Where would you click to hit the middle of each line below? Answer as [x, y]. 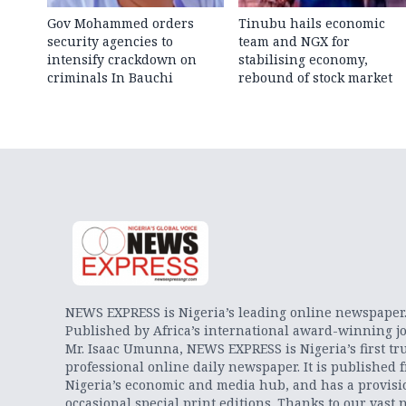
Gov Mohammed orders [121, 24]
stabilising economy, [303, 60]
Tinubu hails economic [311, 24]
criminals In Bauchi [110, 78]
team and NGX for [294, 42]
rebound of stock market [315, 78]
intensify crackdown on [122, 60]
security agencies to [110, 42]
